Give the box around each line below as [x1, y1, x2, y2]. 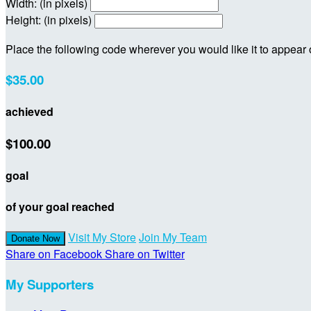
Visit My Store [68, 228, 136, 245]
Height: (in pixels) [6, 11, 92, 28]
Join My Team [139, 228, 207, 245]
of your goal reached [6, 198, 115, 215]
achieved [6, 103, 53, 119]
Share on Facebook [6, 245, 102, 262]
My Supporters [6, 274, 94, 294]
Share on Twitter [105, 245, 185, 262]
